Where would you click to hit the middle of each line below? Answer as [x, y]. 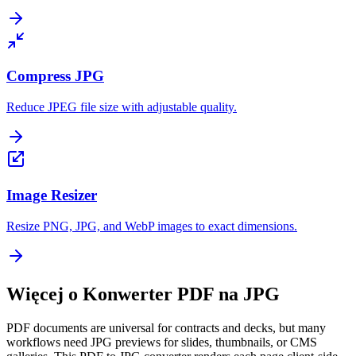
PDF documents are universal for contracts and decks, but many [166, 328]
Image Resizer [52, 195]
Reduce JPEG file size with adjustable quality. [122, 107]
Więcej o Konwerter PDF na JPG [143, 294]
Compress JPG [55, 76]
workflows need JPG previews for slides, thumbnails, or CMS [162, 342]
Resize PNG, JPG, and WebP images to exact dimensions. [152, 226]
